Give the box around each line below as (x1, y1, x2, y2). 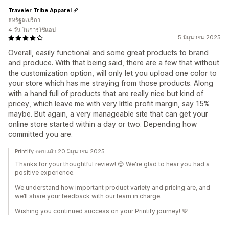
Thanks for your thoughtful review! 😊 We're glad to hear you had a (15, 160, 210, 168)
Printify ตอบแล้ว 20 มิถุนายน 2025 (15, 148, 105, 155)
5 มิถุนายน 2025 (178, 34, 221, 41)
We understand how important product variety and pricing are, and (15, 184, 210, 191)
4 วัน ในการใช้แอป (8, 26, 56, 33)
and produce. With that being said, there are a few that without (8, 58, 219, 67)
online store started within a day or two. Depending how (8, 120, 197, 128)
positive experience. (15, 169, 75, 176)
